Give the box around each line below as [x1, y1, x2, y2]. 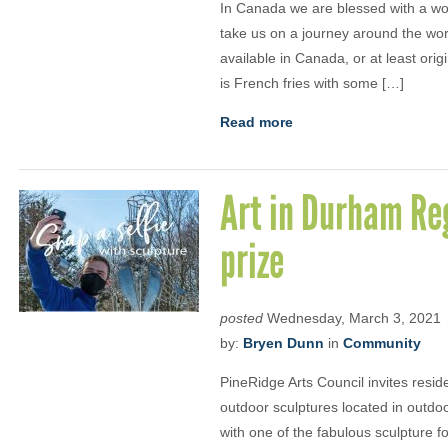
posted [220, 310, 263, 326]
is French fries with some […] [220, 75, 404, 91]
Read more [220, 114, 293, 130]
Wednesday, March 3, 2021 [263, 310, 441, 326]
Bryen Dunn [243, 335, 324, 351]
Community [343, 335, 421, 351]
